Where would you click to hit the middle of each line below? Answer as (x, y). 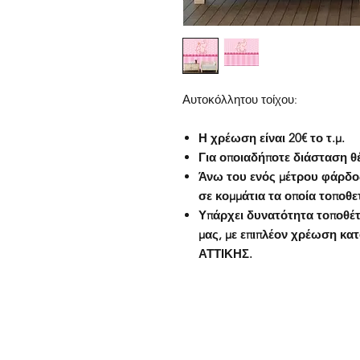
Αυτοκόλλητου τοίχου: (240, 99)
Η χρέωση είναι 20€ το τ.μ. (272, 138)
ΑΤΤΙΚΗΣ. (225, 254)
